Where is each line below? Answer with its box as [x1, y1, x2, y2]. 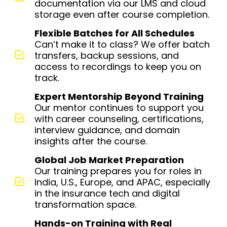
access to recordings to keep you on [34, 60, 201, 73]
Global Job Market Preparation [34, 154, 184, 166]
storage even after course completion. [34, 8, 209, 21]
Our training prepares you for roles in [34, 165, 202, 177]
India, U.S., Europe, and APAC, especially [34, 176, 210, 188]
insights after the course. [34, 135, 147, 147]
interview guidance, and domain [34, 124, 180, 136]
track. [34, 71, 59, 84]
